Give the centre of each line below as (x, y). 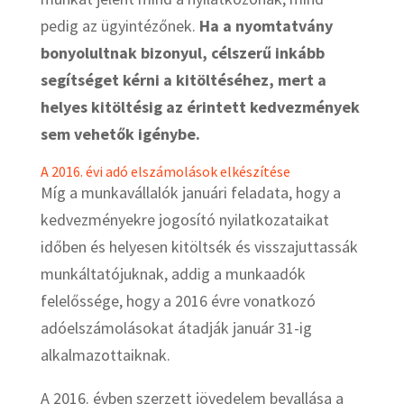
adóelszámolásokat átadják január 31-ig (176, 328)
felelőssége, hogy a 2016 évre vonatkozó (178, 301)
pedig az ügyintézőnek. (119, 26)
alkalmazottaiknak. (105, 355)
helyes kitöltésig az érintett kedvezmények (200, 107)
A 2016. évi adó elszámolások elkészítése (165, 172)
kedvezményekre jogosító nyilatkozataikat (184, 220)
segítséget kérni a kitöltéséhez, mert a (183, 80)
